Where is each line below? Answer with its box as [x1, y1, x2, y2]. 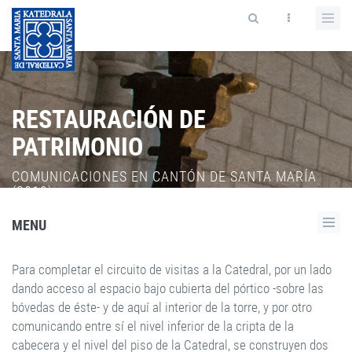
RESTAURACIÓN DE [12, 104, 206, 134]
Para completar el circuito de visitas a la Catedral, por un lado [12, 262, 332, 277]
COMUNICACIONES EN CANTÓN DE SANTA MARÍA [12, 168, 317, 185]
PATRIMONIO [12, 132, 143, 162]
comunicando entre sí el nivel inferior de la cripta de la [12, 318, 294, 334]
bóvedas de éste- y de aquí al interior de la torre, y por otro [12, 299, 312, 315]
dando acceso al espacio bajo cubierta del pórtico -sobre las [12, 280, 324, 296]
